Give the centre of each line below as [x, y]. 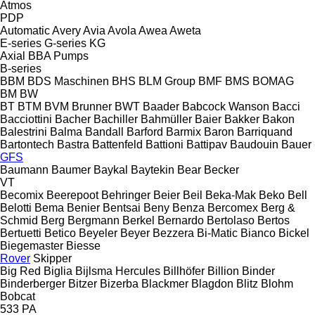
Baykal [111, 169]
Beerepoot [72, 195]
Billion [223, 271]
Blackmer [165, 283]
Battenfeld [117, 144]
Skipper [52, 258]
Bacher [73, 119]
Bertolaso [232, 220]
